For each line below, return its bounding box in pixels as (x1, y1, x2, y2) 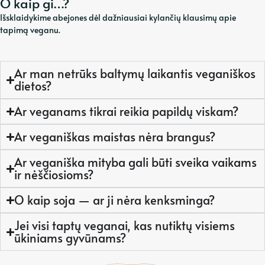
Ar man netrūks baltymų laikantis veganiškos (14, 65, 256, 82)
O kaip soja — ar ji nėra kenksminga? (14, 192, 215, 209)
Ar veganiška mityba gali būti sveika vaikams (14, 154, 257, 171)
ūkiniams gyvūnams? (14, 230, 127, 247)
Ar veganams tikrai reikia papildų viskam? (14, 103, 239, 120)
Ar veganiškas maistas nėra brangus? (14, 128, 216, 146)
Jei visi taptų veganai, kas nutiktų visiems (14, 217, 235, 234)
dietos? (14, 77, 52, 95)
